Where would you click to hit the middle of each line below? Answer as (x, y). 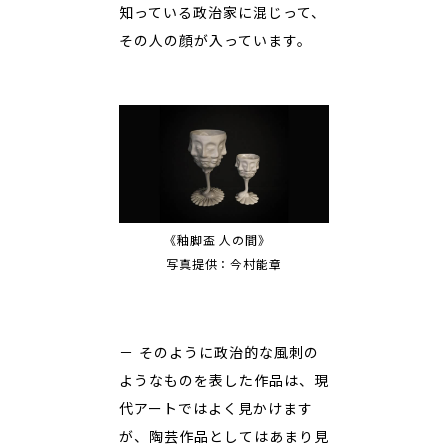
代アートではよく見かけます (216, 408)
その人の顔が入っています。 (215, 40)
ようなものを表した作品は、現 (224, 380)
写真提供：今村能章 (224, 264)
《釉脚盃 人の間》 (224, 240)
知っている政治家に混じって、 (222, 12)
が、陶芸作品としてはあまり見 (224, 436)
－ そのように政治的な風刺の (219, 352)
